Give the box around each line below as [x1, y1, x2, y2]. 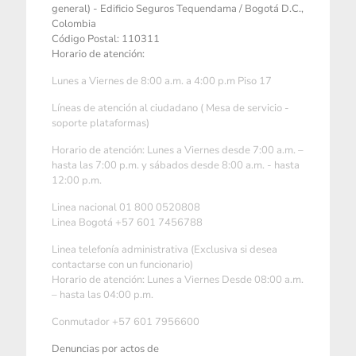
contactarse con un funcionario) [52, 257, 193, 273]
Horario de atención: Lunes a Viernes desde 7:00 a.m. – [52, 143, 304, 158]
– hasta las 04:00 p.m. [52, 288, 153, 303]
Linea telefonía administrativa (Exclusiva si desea [52, 242, 277, 257]
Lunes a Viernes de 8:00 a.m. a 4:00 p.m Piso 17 [52, 74, 272, 89]
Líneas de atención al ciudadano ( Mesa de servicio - [52, 101, 289, 116]
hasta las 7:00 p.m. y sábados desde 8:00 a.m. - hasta [52, 158, 300, 173]
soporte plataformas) [52, 116, 149, 131]
